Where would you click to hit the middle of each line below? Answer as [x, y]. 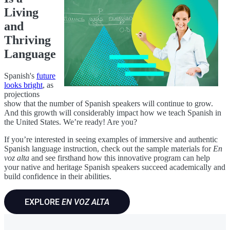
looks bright [23, 85]
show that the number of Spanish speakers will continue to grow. [109, 103]
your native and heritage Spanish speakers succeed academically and [115, 167]
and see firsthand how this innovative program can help [120, 158]
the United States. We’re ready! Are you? [73, 122]
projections [22, 94]
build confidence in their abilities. [58, 176]
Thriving [27, 40]
